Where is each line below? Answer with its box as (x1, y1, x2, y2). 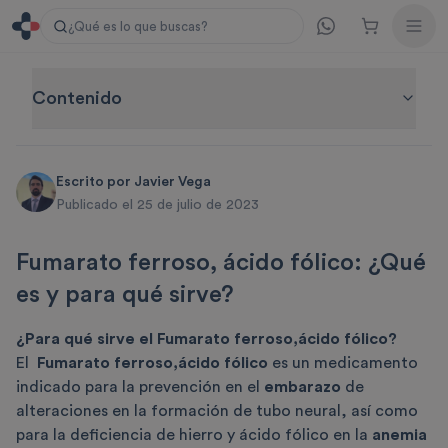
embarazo (264, 378, 345, 395)
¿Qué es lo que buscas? (68, 19, 208, 33)
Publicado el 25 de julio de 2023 (56, 197, 259, 212)
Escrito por (56, 175, 134, 189)
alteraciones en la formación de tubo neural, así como (16, 402, 418, 419)
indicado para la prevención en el (16, 378, 264, 395)
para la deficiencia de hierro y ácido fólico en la (16, 426, 372, 443)
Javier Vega (134, 175, 211, 189)
